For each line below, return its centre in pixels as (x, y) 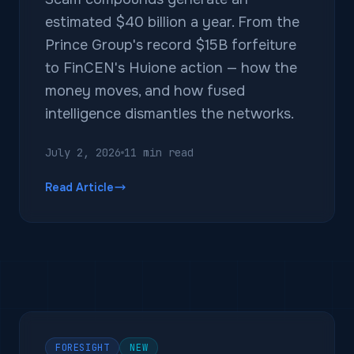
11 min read (159, 153)
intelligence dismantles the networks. (169, 114)
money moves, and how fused (145, 91)
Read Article (79, 187)
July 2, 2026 (83, 153)
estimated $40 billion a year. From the (172, 22)
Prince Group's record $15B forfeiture (171, 45)
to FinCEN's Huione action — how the (171, 68)
